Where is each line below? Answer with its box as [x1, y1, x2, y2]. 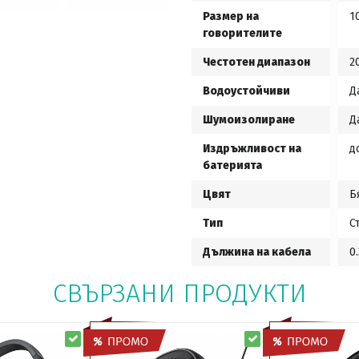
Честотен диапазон [203, 55, 310, 69]
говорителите [203, 26, 282, 40]
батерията [203, 159, 262, 172]
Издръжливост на [203, 142, 301, 155]
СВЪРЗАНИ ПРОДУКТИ [52, 278, 307, 309]
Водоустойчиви [203, 84, 290, 98]
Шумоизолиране [203, 113, 295, 127]
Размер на [203, 10, 259, 23]
